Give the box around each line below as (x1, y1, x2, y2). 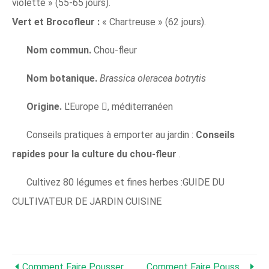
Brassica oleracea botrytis (100, 73, 206, 85)
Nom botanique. (26, 73, 100, 85)
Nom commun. (26, 44, 94, 56)
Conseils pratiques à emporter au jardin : (26, 129, 193, 141)
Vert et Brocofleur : (12, 16, 100, 28)
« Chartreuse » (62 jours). (100, 16, 206, 28)
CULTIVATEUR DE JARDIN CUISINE (12, 196, 162, 208)
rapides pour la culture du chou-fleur (12, 148, 179, 160)
